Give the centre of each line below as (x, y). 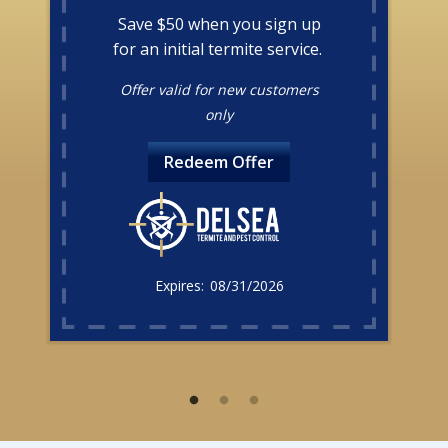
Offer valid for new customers (219, 89)
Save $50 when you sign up (219, 23)
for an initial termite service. (219, 48)
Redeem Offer (219, 161)
